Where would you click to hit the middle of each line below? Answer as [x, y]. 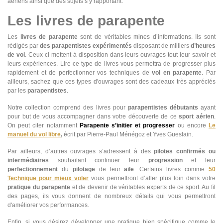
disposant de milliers [161, 46]
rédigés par [24, 46]
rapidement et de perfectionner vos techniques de [80, 72]
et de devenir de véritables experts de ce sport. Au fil [143, 187]
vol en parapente [177, 72]
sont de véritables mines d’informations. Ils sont [148, 37]
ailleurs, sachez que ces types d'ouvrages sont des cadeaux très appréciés [111, 81]
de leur [111, 169]
